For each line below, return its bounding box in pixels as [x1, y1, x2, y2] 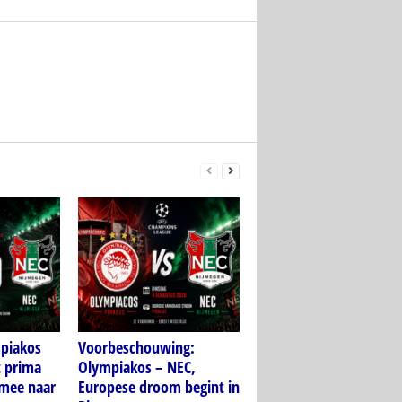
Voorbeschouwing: [77, 336, 195, 359]
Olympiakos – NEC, [77, 356, 196, 379]
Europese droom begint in [77, 376, 240, 398]
